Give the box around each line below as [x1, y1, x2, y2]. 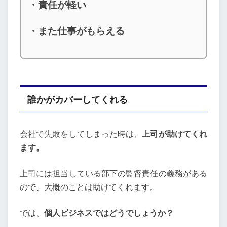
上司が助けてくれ [142, 129, 208, 139]
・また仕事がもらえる [28, 25, 125, 37]
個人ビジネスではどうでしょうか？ [44, 208, 174, 218]
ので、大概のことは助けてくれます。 [20, 182, 158, 193]
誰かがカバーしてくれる [27, 93, 128, 105]
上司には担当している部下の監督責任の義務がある [20, 168, 207, 179]
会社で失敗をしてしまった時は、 [20, 129, 142, 139]
